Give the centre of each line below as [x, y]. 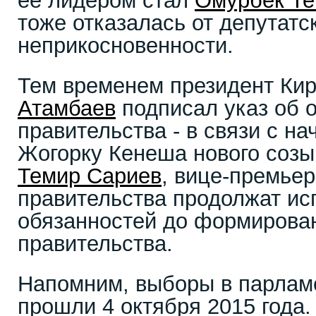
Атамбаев [67, 108]
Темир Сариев [90, 176]
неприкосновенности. [126, 45]
